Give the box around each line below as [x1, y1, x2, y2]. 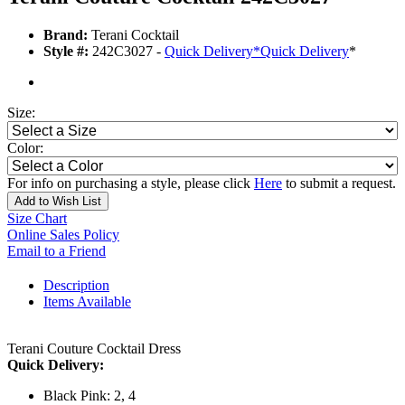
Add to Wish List [14, 194, 101, 209]
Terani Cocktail [88, 27, 179, 43]
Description [43, 278, 109, 294]
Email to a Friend [7, 243, 106, 259]
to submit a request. [282, 175, 396, 192]
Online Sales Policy [7, 227, 119, 243]
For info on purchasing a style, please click [7, 175, 254, 192]
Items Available [43, 294, 131, 310]
